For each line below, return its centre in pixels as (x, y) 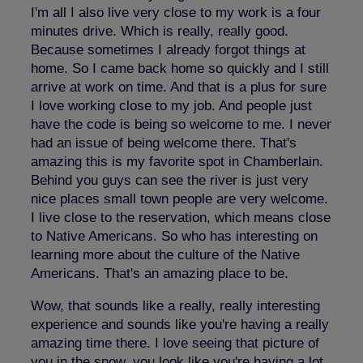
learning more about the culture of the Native (165, 254)
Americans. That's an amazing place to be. (160, 273)
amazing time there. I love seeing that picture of (175, 343)
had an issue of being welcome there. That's (164, 143)
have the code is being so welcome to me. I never (181, 124)
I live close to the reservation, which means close (181, 217)
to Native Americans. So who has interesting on (174, 236)
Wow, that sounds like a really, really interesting (175, 305)
